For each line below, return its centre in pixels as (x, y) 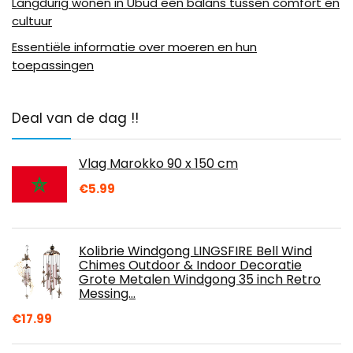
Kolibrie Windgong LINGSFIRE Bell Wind (195, 251)
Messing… (107, 294)
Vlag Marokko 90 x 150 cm (158, 164)
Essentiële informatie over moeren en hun (134, 47)
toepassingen (53, 65)
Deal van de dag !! (75, 119)
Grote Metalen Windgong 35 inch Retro (200, 280)
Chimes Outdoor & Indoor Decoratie (190, 266)
